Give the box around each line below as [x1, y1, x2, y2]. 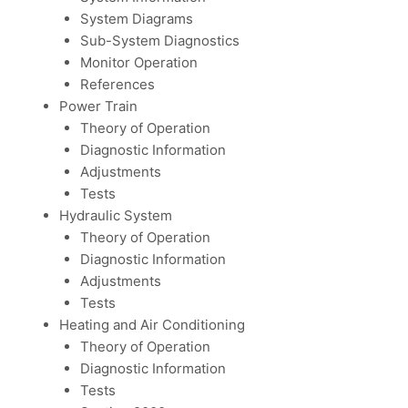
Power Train [59, 97, 138, 115]
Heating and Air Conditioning [59, 315, 245, 333]
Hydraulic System [59, 206, 172, 224]
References [79, 75, 155, 93]
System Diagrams [79, 9, 193, 27]
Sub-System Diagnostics [79, 31, 240, 49]
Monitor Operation [79, 53, 198, 71]
